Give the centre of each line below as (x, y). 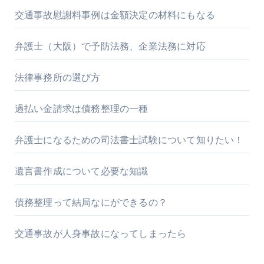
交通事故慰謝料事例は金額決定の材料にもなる (115, 15)
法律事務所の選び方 (57, 77)
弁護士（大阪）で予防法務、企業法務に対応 (110, 46)
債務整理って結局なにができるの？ (91, 202)
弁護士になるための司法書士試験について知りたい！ (129, 140)
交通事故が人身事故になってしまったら (100, 233)
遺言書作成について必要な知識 (81, 171)
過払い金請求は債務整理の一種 (81, 108)
